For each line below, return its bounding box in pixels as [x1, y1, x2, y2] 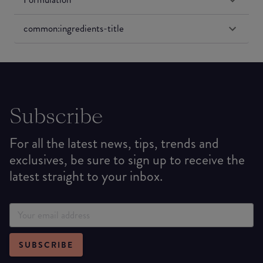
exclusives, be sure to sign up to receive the [9, 149, 245, 170]
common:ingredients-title [23, 21, 124, 36]
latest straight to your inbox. [9, 166, 163, 186]
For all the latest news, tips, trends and [9, 133, 219, 153]
